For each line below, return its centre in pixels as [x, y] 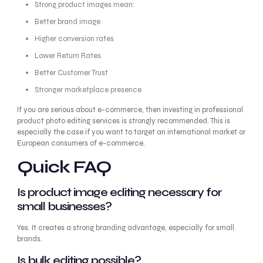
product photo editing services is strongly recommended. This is [123, 121]
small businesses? [64, 206]
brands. [29, 239]
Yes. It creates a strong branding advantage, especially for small [125, 228]
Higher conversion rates [74, 39]
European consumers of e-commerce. [81, 143]
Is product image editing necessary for [119, 192]
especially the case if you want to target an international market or [131, 132]
